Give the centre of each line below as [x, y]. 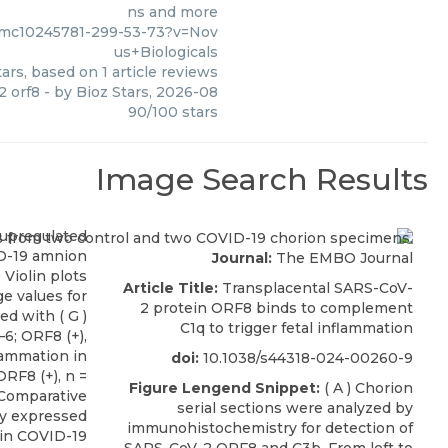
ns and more [172, 12]
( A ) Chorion [366, 387]
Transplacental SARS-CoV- [315, 287]
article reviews [163, 72]
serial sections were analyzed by [295, 407]
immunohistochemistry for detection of [270, 427]
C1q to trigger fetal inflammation [296, 327]
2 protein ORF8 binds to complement [276, 307]
